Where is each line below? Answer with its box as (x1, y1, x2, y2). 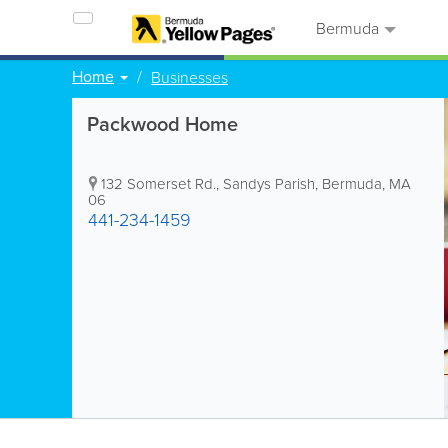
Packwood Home (87, 109, 238, 138)
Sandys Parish (223, 173, 315, 194)
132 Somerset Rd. (101, 173, 216, 194)
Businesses (151, 66, 228, 88)
